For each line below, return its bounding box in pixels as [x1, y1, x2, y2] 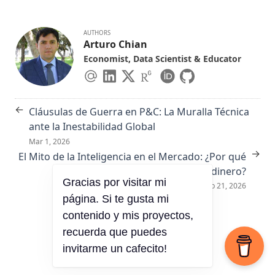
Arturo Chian [83, 37, 147, 51]
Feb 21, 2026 [203, 180, 246, 192]
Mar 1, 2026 [29, 136, 70, 147]
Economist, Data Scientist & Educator [83, 52, 241, 64]
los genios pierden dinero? [123, 164, 246, 178]
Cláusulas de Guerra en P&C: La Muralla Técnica [29, 105, 249, 119]
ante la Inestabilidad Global [29, 120, 155, 134]
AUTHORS [83, 28, 110, 37]
